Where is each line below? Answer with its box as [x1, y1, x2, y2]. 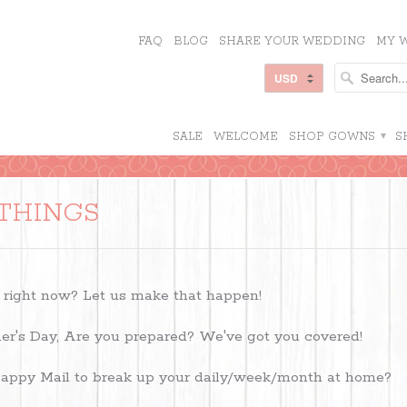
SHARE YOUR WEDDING [219, 35, 365, 48]
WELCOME [213, 130, 278, 144]
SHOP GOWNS [289, 130, 379, 144]
